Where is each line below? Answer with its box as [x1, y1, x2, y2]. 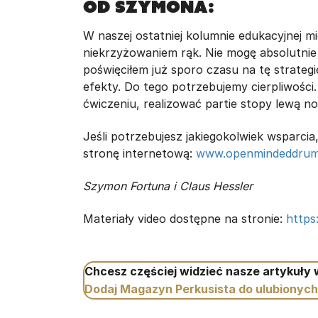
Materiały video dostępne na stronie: [83, 212, 286, 226]
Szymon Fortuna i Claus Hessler [83, 179, 253, 193]
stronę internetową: [83, 146, 196, 160]
